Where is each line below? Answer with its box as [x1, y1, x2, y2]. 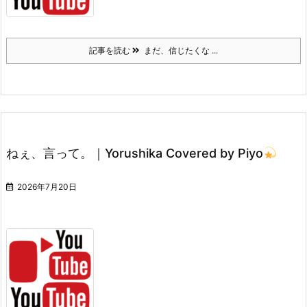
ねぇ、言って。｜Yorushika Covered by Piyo [6, 146, 263, 161]
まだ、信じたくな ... [140, 45, 218, 56]
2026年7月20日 [17, 182, 77, 193]
